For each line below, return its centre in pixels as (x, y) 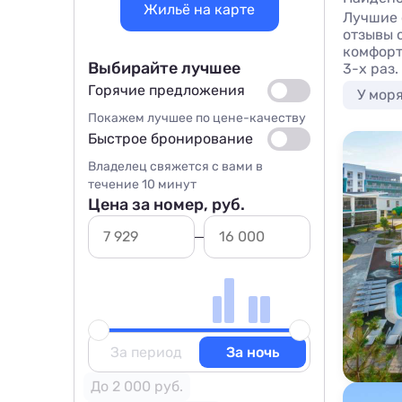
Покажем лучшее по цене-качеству (197, 118)
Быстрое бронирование (170, 139)
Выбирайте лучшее (164, 68)
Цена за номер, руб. (166, 205)
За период (146, 352)
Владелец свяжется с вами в (175, 166)
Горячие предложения (166, 90)
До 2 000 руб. (137, 386)
